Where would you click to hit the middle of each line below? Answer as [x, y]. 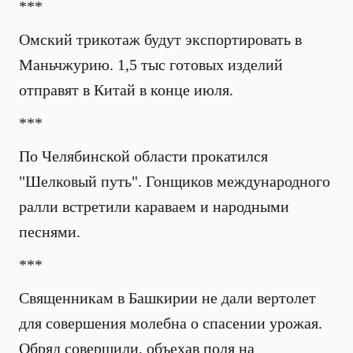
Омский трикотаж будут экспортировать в [160, 39]
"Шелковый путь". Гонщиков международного [175, 181]
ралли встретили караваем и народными [154, 206]
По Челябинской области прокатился [143, 156]
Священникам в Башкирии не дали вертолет [167, 298]
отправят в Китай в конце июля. [126, 90]
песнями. [50, 232]
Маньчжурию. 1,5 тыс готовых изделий [151, 65]
